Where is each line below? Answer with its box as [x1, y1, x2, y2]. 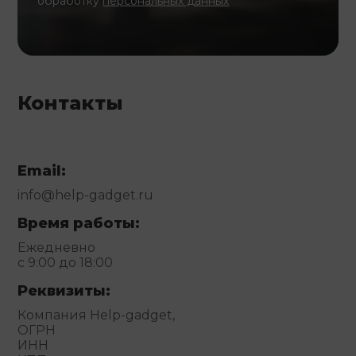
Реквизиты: [17, 282, 111, 300]
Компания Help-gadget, [17, 308, 176, 323]
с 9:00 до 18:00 [17, 255, 114, 271]
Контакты [17, 91, 124, 115]
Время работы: [17, 215, 141, 233]
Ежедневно [17, 240, 96, 256]
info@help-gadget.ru [17, 188, 154, 203]
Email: [17, 162, 67, 180]
